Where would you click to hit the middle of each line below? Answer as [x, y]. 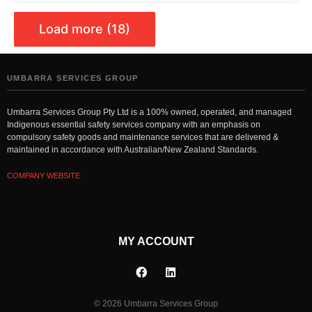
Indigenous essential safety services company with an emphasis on [134, 125]
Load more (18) [85, 29]
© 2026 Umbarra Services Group [156, 303]
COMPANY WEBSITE [44, 176]
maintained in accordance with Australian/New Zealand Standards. [133, 150]
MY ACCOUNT [156, 241]
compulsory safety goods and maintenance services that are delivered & [143, 138]
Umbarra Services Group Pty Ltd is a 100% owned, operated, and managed [149, 112]
